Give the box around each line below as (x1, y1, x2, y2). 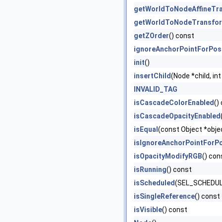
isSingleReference (134, 192, 195, 200)
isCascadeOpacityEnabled (134, 112, 221, 120)
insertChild (134, 72, 171, 80)
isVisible (134, 206, 162, 214)
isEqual (134, 125, 158, 133)
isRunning (134, 166, 166, 173)
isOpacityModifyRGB (134, 152, 202, 160)
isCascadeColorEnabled (134, 99, 214, 107)
